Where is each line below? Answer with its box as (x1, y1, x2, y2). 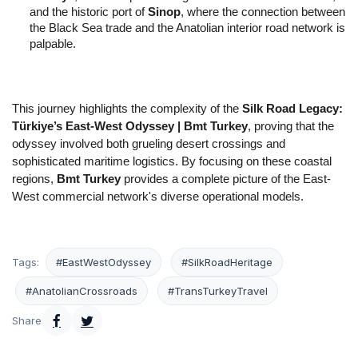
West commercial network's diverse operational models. (12, 190, 304, 204)
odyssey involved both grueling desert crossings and (12, 137, 285, 151)
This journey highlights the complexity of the (12, 102, 242, 116)
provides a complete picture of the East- (121, 173, 331, 186)
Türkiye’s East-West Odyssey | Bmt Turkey (12, 120, 248, 133)
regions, (12, 173, 57, 186)
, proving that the (248, 120, 334, 133)
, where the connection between (181, 6, 345, 19)
